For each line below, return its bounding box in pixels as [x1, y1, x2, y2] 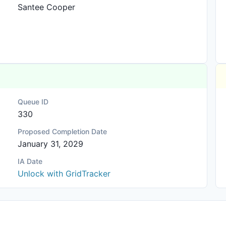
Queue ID [18, 97, 49, 106]
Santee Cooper [18, 2, 76, 12]
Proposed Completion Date [18, 127, 107, 136]
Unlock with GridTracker [18, 168, 111, 179]
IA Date [18, 157, 43, 165]
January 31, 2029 [18, 139, 84, 149]
